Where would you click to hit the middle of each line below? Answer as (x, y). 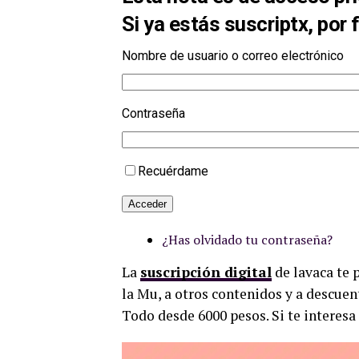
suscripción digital (206, 272)
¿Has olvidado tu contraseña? (247, 240)
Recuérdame (173, 171)
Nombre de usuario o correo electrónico (233, 56)
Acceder (147, 204)
